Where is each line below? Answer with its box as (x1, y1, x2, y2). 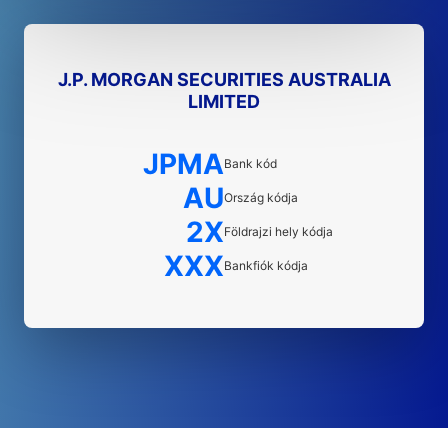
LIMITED (188, 91, 260, 112)
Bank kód (224, 156, 277, 171)
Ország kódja (224, 190, 298, 205)
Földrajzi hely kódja (224, 224, 333, 239)
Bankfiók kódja (224, 258, 308, 273)
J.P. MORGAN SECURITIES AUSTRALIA (57, 69, 391, 90)
